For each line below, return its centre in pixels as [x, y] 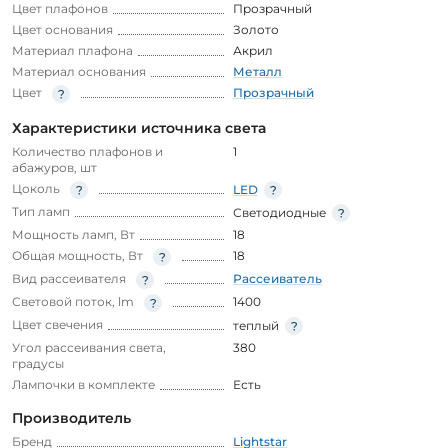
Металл [257, 71]
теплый [256, 325]
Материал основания [79, 71]
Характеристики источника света [139, 127]
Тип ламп [41, 211]
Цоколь [36, 188]
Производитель [71, 417]
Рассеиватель [277, 278]
